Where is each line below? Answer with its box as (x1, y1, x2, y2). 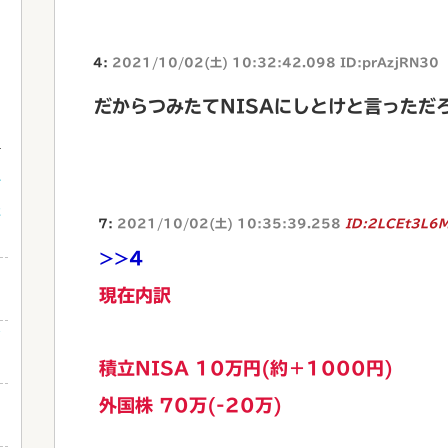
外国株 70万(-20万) (99, 396, 282, 414)
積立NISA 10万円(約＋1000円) (99, 359, 393, 377)
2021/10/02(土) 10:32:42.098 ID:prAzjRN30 (112, 56, 439, 68)
